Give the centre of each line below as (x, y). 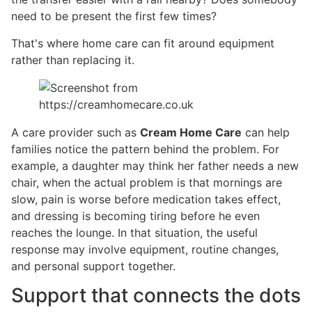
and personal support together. (93, 266)
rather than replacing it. (73, 60)
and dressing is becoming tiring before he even (135, 216)
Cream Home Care (191, 132)
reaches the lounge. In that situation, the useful (134, 232)
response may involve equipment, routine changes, (145, 249)
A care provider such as (76, 132)
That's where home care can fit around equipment (143, 43)
